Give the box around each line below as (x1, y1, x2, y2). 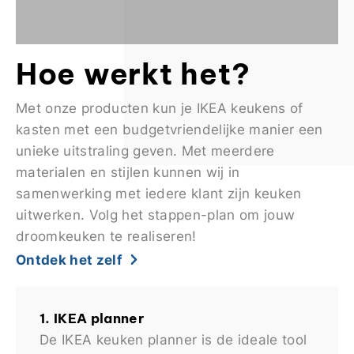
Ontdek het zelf (16, 250, 122, 269)
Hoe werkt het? (16, 55, 250, 92)
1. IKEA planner (40, 309, 144, 326)
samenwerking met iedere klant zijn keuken (16, 183, 302, 202)
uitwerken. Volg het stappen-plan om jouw (16, 205, 296, 224)
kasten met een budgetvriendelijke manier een (16, 119, 323, 138)
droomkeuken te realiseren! (16, 226, 197, 245)
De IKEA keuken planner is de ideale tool (40, 330, 307, 348)
